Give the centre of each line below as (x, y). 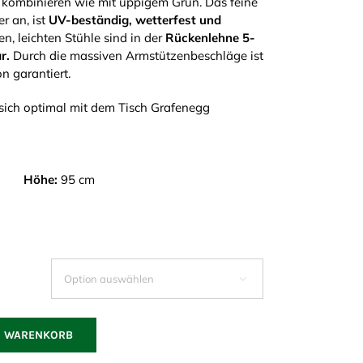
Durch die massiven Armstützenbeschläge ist (136, 55)
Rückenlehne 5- (210, 37)
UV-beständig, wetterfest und (135, 19)
